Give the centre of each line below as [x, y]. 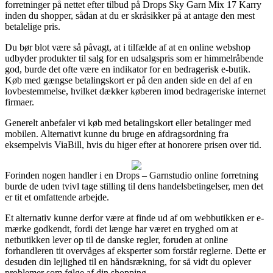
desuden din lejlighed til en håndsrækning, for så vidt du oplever [128, 261]
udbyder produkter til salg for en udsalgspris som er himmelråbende [134, 58]
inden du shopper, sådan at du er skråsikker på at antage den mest [130, 15]
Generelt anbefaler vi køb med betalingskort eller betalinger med [128, 122]
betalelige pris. [33, 26]
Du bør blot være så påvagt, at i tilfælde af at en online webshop [128, 47]
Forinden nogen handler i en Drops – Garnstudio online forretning [132, 175]
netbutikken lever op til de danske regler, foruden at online [116, 239]
